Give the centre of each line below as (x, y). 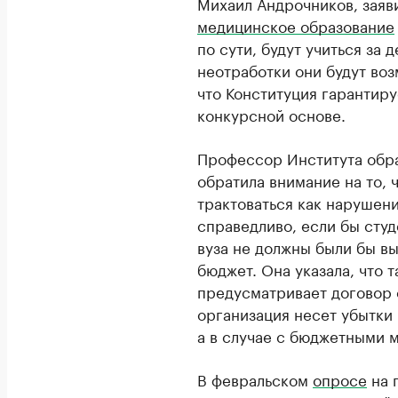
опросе (340, 378)
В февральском (255, 378)
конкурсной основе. (271, 113)
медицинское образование (296, 24)
